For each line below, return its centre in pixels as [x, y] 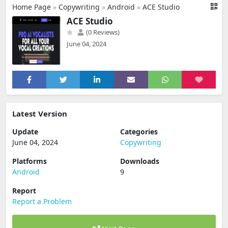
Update [25, 132]
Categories [139, 132]
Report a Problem [42, 201]
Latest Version [40, 113]
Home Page [32, 7]
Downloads [140, 161]
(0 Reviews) [102, 32]
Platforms [30, 161]
